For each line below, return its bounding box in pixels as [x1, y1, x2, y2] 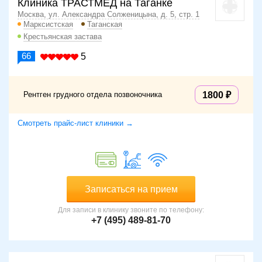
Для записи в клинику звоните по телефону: [58, 206, 204, 215]
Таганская [87, 20, 122, 29]
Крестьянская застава [23, 32, 102, 42]
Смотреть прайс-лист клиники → [18, 119, 133, 128]
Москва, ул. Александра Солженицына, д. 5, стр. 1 [18, 10, 199, 19]
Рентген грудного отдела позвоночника [23, 90, 162, 99]
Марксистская [23, 20, 73, 29]
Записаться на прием [84, 184, 178, 195]
